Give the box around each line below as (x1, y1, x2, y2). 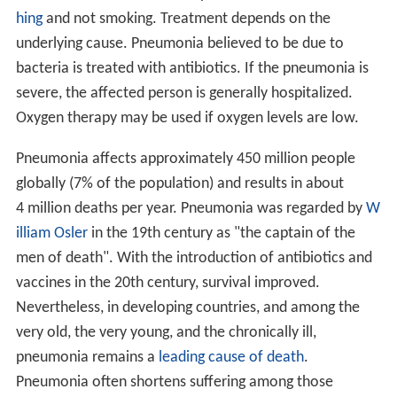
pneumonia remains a (15, 349, 159, 367)
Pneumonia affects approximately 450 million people (15, 151, 355, 168)
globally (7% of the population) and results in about (15, 175, 344, 193)
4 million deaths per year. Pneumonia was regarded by (15, 200, 366, 218)
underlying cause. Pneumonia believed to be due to (15, 35, 344, 53)
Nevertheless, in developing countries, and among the (15, 300, 360, 317)
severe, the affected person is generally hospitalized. (15, 85, 353, 103)
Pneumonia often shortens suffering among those (15, 374, 333, 392)
